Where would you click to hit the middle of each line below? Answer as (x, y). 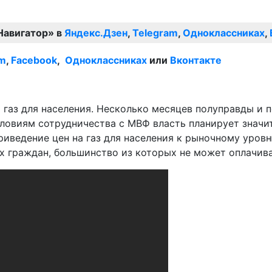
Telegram (155, 32)
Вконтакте (196, 60)
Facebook (34, 60)
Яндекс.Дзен (96, 32)
